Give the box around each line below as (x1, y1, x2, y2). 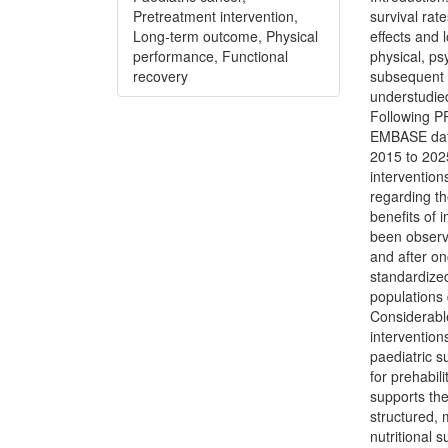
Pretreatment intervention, (133, 5, 298, 26)
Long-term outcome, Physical (133, 25, 318, 46)
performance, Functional (133, 45, 288, 66)
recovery (133, 65, 188, 86)
